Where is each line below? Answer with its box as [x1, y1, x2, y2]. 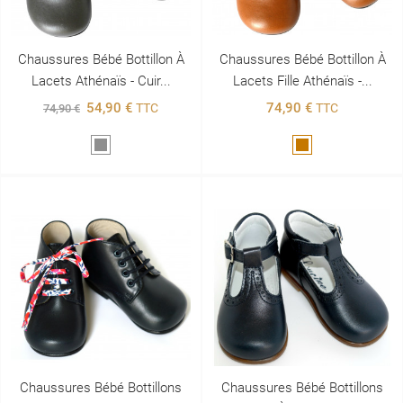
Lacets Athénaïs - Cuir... [31, 73, 171, 89]
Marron [301, 139, 343, 154]
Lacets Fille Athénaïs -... [232, 73, 372, 89]
